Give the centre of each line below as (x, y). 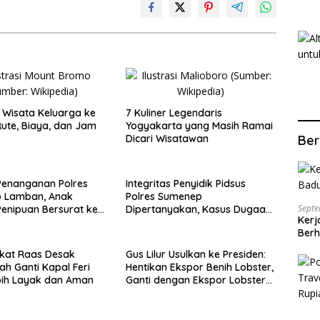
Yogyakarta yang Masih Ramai (199, 125)
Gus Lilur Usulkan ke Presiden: (195, 254)
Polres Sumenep (164, 196)
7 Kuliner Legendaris (174, 112)
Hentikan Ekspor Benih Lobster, (199, 267)
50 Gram (146, 292)
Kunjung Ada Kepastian (181, 235)
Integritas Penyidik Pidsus (185, 183)
